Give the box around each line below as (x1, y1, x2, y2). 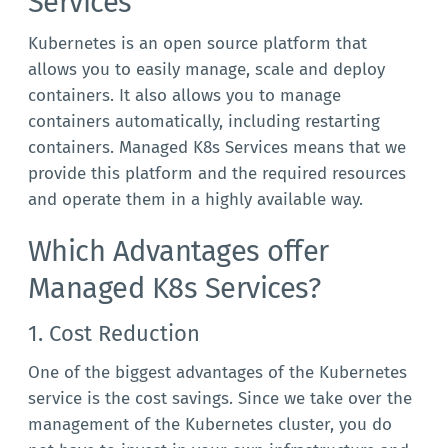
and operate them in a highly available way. (27, 189, 363, 211)
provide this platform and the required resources (27, 163, 406, 185)
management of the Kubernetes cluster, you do (27, 414, 392, 436)
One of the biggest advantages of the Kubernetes (27, 362, 407, 384)
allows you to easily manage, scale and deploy (27, 59, 385, 81)
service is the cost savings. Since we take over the (27, 388, 412, 410)
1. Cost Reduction (27, 320, 200, 348)
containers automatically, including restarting (27, 111, 380, 133)
